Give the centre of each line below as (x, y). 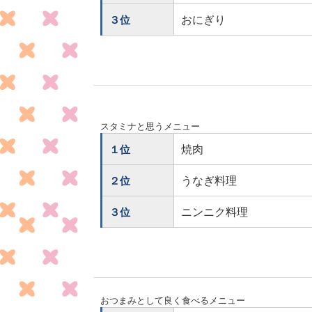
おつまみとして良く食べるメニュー (173, 301)
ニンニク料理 (215, 212)
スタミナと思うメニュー (150, 126)
